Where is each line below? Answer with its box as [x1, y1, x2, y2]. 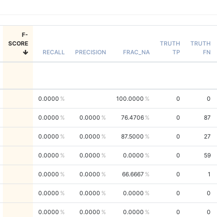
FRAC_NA [123, 48, 150, 56]
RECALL [42, 48, 65, 56]
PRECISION [75, 48, 106, 56]
